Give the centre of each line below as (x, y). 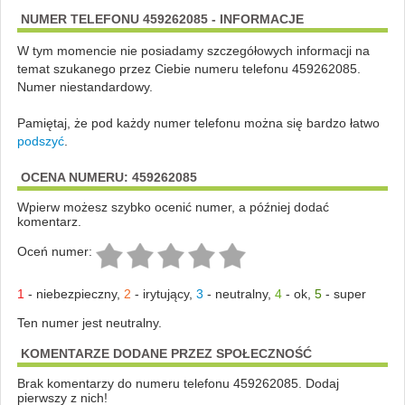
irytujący (165, 293)
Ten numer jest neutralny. (89, 322)
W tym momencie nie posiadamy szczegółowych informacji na (193, 50)
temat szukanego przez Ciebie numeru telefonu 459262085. (188, 68)
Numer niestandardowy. (85, 86)
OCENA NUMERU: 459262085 (108, 177)
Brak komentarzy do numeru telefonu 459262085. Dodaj (178, 383)
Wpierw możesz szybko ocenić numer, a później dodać (173, 207)
